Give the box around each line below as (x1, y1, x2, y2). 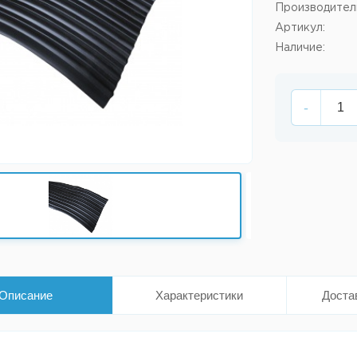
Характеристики (155, 288, 243, 302)
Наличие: (275, 43, 326, 53)
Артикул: (275, 23, 326, 33)
